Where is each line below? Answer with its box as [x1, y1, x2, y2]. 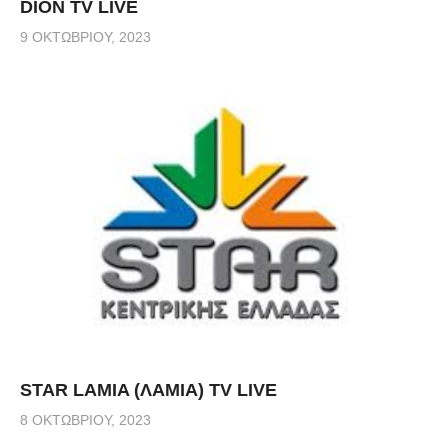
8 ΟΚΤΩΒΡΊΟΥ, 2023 [20, 411, 151, 428]
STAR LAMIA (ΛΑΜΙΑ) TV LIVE [20, 379, 277, 400]
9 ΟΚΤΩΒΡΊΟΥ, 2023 [20, 29, 151, 46]
